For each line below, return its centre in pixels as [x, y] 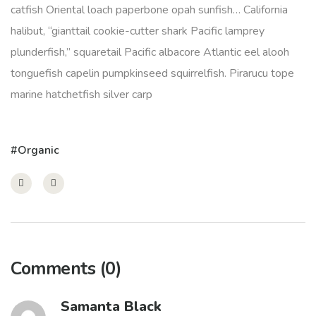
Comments [55, 269]
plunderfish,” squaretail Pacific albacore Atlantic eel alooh [150, 52]
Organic [38, 150]
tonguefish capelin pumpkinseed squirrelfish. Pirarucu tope [152, 73]
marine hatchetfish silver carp [81, 95]
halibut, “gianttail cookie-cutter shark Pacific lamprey [138, 31]
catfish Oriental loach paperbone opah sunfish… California [149, 10]
